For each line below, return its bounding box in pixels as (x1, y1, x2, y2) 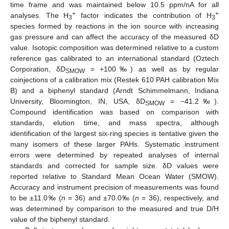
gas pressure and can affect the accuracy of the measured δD (10, 33, 219, 41)
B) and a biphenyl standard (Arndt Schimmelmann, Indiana (10, 86, 219, 95)
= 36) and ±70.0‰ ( (65, 194, 135, 202)
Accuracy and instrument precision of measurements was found (10, 183, 219, 192)
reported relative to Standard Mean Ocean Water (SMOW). (10, 172, 219, 181)
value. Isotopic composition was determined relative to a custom (10, 43, 219, 52)
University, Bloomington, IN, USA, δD (10, 97, 145, 106)
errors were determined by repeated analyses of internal (10, 151, 219, 159)
